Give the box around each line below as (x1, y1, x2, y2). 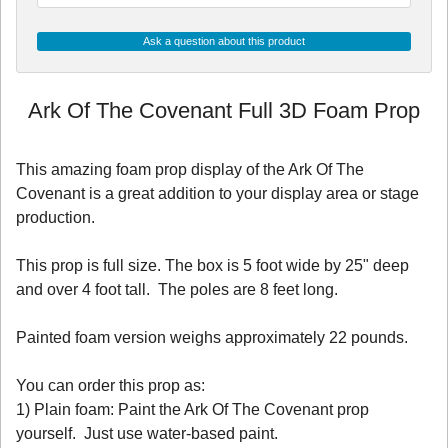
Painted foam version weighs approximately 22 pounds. (16, 328, 408, 346)
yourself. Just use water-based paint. (16, 424, 278, 442)
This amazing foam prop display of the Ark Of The (16, 160, 364, 178)
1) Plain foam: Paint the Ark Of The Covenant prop (16, 400, 369, 418)
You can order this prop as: (16, 376, 205, 394)
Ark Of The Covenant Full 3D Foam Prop (28, 97, 420, 123)
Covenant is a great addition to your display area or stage (16, 184, 419, 202)
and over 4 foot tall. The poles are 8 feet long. (16, 280, 338, 298)
